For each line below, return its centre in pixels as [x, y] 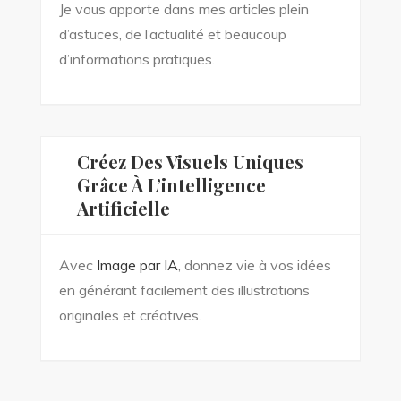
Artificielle [123, 209]
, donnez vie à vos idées [254, 265]
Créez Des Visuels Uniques [190, 162]
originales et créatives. [130, 316]
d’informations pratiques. [137, 60]
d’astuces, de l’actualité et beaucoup [172, 34]
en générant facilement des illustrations [184, 290]
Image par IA [137, 265]
